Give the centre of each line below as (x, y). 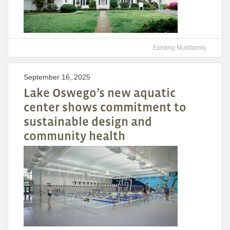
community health (74, 136)
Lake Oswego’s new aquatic (100, 93)
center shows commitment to (105, 107)
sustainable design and (88, 122)
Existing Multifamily (180, 48)
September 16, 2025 (57, 77)
